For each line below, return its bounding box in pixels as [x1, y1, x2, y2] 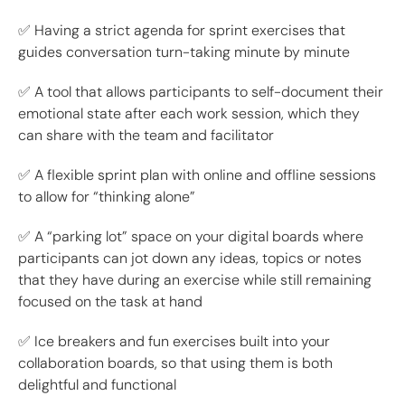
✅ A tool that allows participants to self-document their [18, 82, 383, 102]
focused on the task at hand [18, 292, 202, 312]
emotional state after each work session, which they [18, 104, 360, 124]
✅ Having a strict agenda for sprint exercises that [18, 21, 345, 41]
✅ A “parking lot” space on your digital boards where [18, 227, 363, 247]
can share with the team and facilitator [18, 126, 274, 146]
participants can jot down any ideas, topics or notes [18, 249, 362, 268]
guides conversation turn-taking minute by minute [18, 42, 350, 62]
